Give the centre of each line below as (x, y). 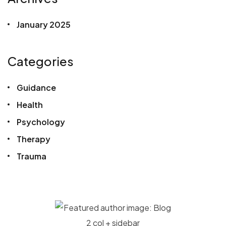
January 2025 (44, 24)
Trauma (32, 156)
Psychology (41, 122)
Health (30, 104)
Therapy (34, 139)
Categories (41, 61)
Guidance (36, 87)
